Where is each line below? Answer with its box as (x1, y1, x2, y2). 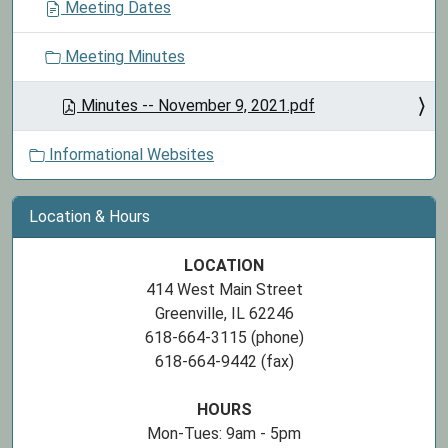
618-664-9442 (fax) (154, 352, 294, 371)
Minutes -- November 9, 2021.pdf (77, 96, 315, 115)
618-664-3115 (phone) (144, 328, 304, 347)
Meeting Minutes (61, 47, 185, 66)
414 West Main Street (145, 280, 303, 299)
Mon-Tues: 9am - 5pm (147, 424, 301, 443)
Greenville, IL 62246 (154, 304, 294, 323)
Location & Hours (29, 207, 150, 226)
